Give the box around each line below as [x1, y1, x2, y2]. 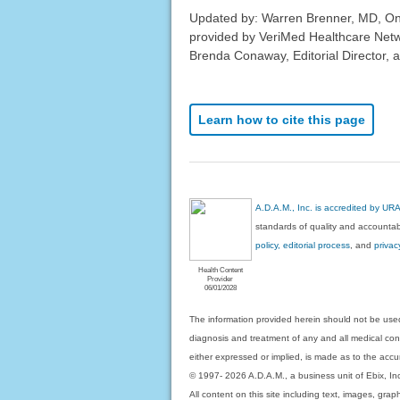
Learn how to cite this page [197, 112, 365, 128]
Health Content [197, 264, 243, 274]
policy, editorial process [255, 239, 351, 250]
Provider [207, 273, 234, 283]
